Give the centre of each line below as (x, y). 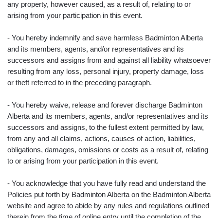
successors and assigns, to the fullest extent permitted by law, (106, 127)
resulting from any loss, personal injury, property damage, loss (106, 72)
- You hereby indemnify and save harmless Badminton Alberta (105, 38)
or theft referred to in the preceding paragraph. (80, 83)
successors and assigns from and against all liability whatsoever (109, 60)
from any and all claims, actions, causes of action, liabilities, (101, 139)
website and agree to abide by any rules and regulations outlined (108, 206)
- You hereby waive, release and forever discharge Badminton (105, 105)
